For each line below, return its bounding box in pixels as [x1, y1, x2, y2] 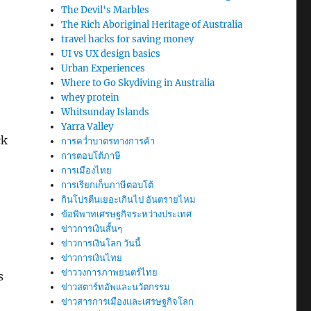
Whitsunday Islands [61, 106, 150, 118]
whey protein [61, 92, 120, 103]
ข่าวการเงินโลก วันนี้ [61, 237, 142, 249]
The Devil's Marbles [61, 4, 150, 16]
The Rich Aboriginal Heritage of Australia [61, 19, 243, 31]
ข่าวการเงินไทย [61, 252, 123, 264]
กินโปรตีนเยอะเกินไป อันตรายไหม [61, 194, 196, 205]
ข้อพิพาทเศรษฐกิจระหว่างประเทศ [61, 208, 192, 220]
